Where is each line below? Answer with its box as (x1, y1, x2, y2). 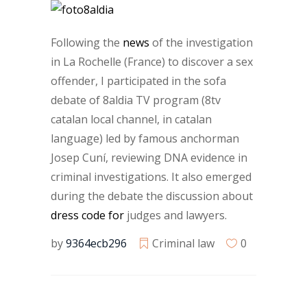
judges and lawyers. (124, 208, 227, 223)
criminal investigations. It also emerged (51, 169, 251, 184)
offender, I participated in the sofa (51, 73, 226, 88)
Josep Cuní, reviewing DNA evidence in (51, 150, 247, 165)
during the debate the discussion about (51, 188, 253, 204)
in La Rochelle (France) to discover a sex (51, 54, 253, 69)
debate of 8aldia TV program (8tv (51, 93, 221, 108)
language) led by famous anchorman (51, 131, 239, 146)
